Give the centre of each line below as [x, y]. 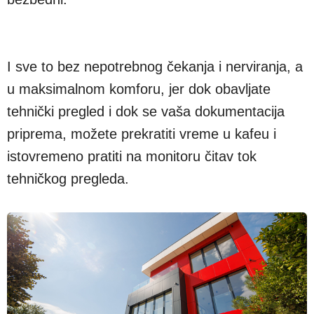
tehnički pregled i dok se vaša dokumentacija [146, 94]
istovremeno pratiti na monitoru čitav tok [132, 138]
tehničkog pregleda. [70, 161]
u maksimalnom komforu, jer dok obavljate [139, 71]
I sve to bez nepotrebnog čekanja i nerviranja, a [155, 49]
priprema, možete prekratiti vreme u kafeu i [142, 116]
